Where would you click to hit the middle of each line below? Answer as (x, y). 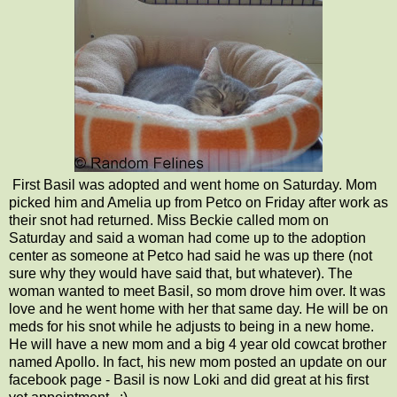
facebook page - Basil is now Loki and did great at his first (189, 379)
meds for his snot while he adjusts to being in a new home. (191, 326)
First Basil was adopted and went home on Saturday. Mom (193, 184)
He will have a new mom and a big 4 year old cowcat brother (198, 344)
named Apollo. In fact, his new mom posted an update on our (198, 362)
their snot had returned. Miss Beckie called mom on (169, 220)
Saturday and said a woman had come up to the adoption (187, 237)
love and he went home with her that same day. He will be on (198, 308)
